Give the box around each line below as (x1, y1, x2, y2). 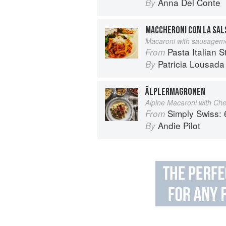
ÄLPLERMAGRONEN (145, 85, 205, 98)
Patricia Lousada (158, 57, 224, 70)
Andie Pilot (158, 119, 200, 132)
